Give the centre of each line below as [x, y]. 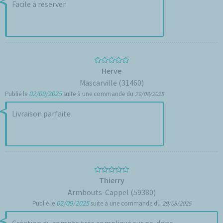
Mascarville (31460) [111, 83]
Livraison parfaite [41, 113]
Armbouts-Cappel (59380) [111, 192]
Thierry [111, 180]
